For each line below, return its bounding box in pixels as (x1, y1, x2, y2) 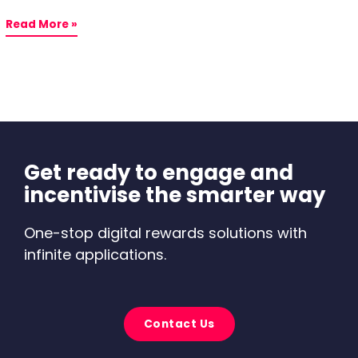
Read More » (6, 17, 78, 33)
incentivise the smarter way (24, 181, 325, 210)
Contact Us (143, 316, 215, 332)
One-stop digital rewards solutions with (24, 223, 307, 244)
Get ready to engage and (24, 158, 293, 188)
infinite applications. (24, 245, 166, 265)
